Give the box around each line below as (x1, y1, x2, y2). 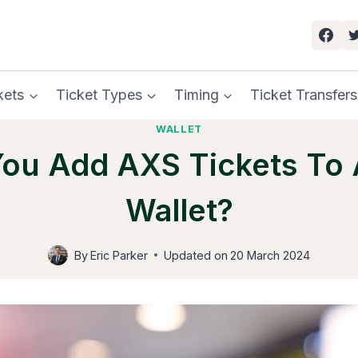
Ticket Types (55, 86, 142, 103)
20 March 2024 (230, 248, 311, 262)
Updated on (164, 248, 228, 262)
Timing (173, 86, 219, 103)
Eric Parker (90, 248, 148, 262)
